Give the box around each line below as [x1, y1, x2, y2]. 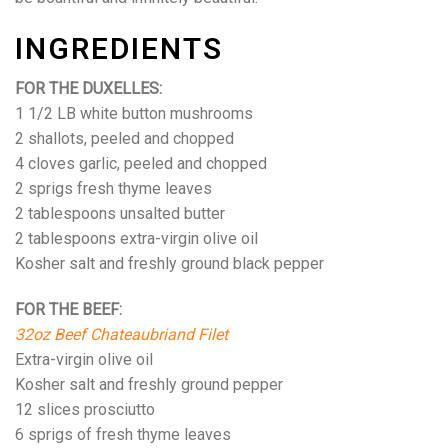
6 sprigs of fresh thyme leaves [15, 424, 231, 444]
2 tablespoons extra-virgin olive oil [15, 228, 258, 248]
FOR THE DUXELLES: [15, 78, 162, 98]
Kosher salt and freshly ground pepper [15, 374, 283, 394]
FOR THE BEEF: [15, 299, 122, 319]
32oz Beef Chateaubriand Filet [15, 324, 228, 344]
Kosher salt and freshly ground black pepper [15, 253, 324, 273]
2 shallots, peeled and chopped [15, 128, 234, 148]
